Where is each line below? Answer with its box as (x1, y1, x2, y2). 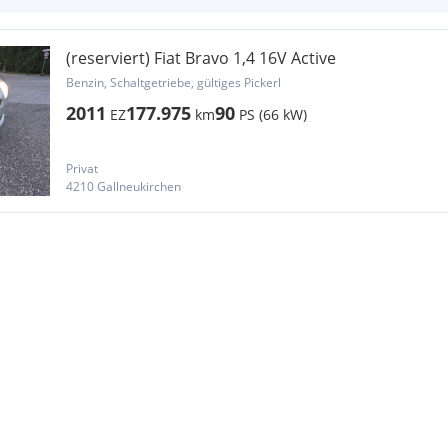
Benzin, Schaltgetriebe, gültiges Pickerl (66, 74, 281, 91)
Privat (66, 160, 98, 177)
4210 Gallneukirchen (66, 178, 181, 195)
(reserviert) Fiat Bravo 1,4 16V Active (66, 47, 336, 69)
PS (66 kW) (239, 105, 307, 124)
